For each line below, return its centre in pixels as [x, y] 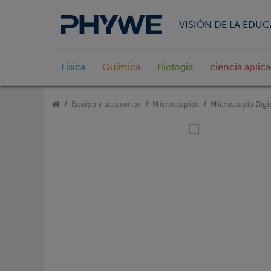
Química [121, 67]
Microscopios [176, 105]
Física [73, 67]
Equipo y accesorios [106, 105]
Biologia [175, 67]
